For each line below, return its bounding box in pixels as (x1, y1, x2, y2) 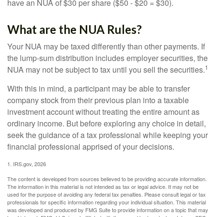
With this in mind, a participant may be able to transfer (7, 83, 190, 94)
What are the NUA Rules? (7, 22, 142, 36)
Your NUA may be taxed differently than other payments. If (7, 41, 205, 52)
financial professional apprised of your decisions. (7, 141, 174, 152)
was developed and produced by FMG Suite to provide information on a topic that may (7, 206, 208, 214)
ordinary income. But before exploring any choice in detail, (7, 118, 206, 129)
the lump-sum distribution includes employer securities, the (7, 52, 208, 63)
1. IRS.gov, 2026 (7, 160, 46, 168)
